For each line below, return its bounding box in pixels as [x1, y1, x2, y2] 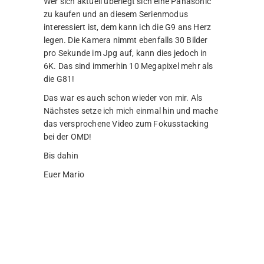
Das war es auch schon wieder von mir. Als [44, 93, 203, 103]
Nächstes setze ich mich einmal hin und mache [44, 105, 218, 115]
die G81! [44, 74, 75, 84]
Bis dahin [44, 150, 78, 160]
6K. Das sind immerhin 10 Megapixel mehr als [44, 61, 213, 71]
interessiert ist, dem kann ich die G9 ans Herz [44, 22, 212, 32]
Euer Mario [44, 169, 84, 179]
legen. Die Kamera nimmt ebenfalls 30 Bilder [44, 35, 208, 45]
